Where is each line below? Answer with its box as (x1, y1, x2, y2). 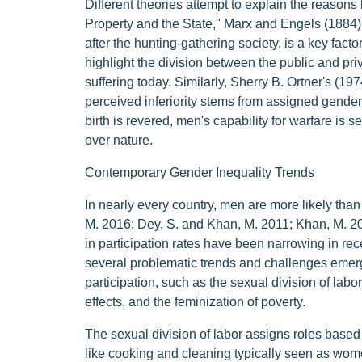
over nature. (84, 133, 153, 147)
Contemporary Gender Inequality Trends (84, 166, 314, 179)
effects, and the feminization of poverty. (84, 295, 305, 309)
